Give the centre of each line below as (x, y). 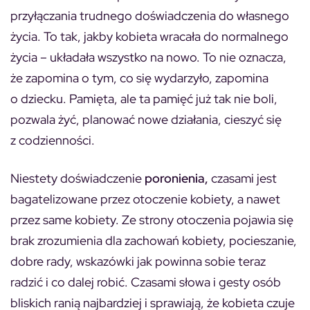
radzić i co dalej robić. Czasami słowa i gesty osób (146, 282)
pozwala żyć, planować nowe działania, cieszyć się (146, 119)
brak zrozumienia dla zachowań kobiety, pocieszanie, (154, 240)
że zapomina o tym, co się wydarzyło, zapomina (139, 78)
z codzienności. (53, 140)
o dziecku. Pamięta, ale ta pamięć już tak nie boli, (144, 99)
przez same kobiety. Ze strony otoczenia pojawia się (152, 220)
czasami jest (243, 178)
